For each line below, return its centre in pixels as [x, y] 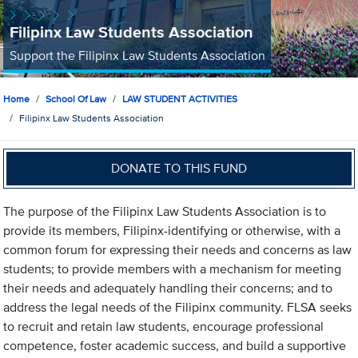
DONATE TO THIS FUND [179, 168]
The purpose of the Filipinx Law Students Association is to [165, 212]
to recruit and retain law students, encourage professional [164, 327]
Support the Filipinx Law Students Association [137, 55]
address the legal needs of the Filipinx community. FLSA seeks [178, 308]
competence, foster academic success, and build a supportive [175, 346]
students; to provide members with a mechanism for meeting [173, 269]
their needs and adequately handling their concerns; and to [168, 288]
